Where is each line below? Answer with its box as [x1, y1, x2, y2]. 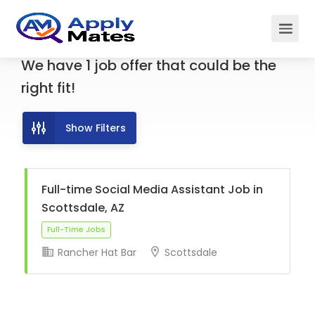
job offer [94, 56, 153, 75]
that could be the [153, 56, 276, 75]
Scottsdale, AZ [41, 200, 124, 216]
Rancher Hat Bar [55, 245, 136, 260]
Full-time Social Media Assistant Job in [41, 181, 263, 198]
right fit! [21, 78, 75, 98]
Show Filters [65, 121, 126, 135]
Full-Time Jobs [55, 264, 124, 277]
